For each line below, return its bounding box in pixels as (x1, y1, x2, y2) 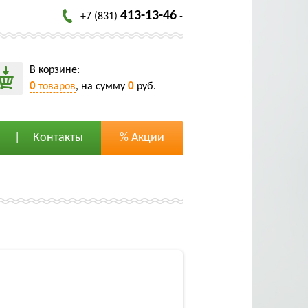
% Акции (120, 131, 164, 144)
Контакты (32, 131, 83, 144)
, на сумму (76, 80, 128, 92)
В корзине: (30, 64, 80, 76)
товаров (36, 80, 76, 92)
